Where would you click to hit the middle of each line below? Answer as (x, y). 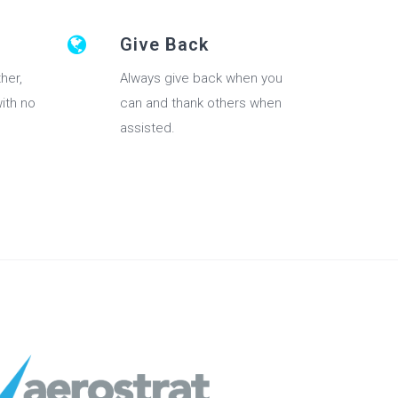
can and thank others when (201, 103)
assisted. (147, 128)
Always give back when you (201, 79)
